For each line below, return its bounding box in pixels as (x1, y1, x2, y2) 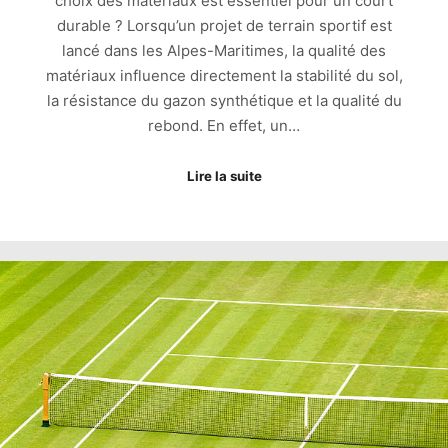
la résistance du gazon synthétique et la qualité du (46, 90, 402, 110)
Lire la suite (186, 168, 262, 185)
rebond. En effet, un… (148, 115, 300, 135)
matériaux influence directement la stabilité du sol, (45, 65, 403, 85)
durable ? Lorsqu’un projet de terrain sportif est (56, 15, 392, 35)
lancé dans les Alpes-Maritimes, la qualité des (62, 40, 386, 60)
